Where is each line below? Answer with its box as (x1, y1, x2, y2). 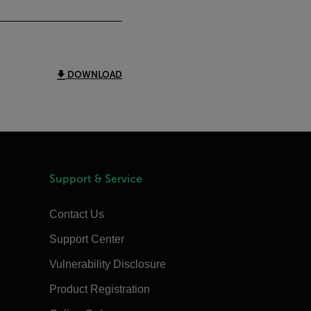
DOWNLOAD (65, 69, 122, 80)
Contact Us (49, 208, 104, 220)
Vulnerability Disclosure (49, 258, 166, 270)
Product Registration (49, 283, 150, 295)
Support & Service (49, 172, 142, 185)
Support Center (49, 233, 124, 245)
